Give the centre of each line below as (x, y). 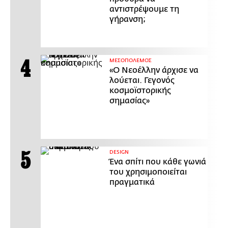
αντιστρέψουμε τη (144, 9)
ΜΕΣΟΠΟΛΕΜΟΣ (131, 61)
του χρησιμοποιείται (148, 172)
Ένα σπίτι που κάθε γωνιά (158, 162)
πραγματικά (132, 182)
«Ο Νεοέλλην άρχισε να (154, 70)
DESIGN (119, 152)
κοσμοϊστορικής (140, 91)
